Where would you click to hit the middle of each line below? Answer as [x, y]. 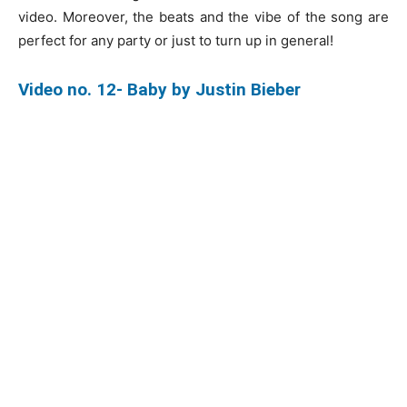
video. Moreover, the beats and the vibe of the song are [203, 16]
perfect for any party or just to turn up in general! [176, 40]
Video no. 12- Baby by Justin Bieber [159, 89]
